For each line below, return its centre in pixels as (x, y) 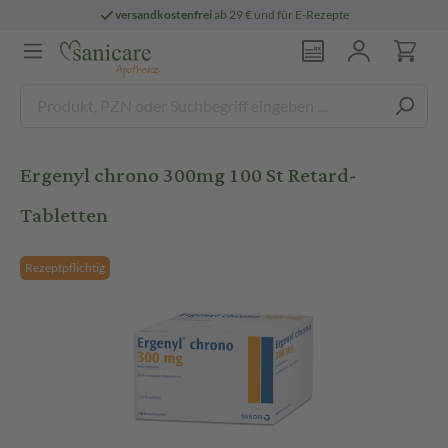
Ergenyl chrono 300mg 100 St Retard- (188, 175)
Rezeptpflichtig (65, 267)
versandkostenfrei (164, 14)
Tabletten (64, 215)
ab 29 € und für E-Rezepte (281, 14)
